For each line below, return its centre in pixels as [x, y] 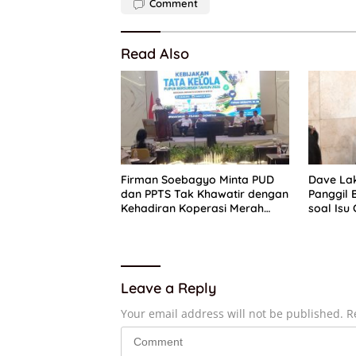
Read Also [155, 53]
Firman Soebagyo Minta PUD [197, 180]
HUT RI [327, 223]
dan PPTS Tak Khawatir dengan [205, 194]
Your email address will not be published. [232, 314]
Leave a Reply [168, 288]
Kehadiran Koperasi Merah [192, 209]
